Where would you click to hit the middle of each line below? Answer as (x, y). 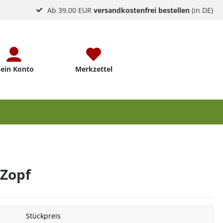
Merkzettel (94, 69)
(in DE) (202, 10)
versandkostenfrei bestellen (142, 10)
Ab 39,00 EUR (71, 10)
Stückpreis (43, 216)
